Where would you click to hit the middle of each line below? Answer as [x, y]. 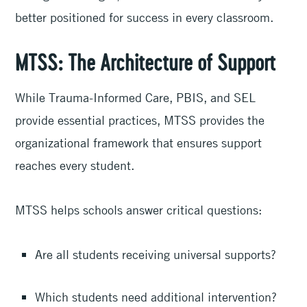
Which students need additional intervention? [158, 297]
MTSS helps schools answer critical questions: [140, 210]
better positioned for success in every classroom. [146, 17]
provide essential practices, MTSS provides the [140, 120]
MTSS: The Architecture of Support [146, 64]
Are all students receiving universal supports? [158, 255]
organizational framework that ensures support [139, 142]
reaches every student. [77, 165]
